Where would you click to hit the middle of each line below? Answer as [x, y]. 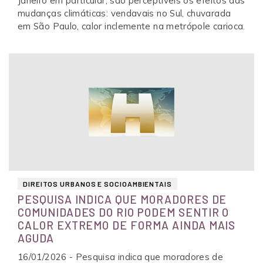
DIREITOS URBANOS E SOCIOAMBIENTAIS [97, 183]
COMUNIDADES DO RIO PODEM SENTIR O [124, 212]
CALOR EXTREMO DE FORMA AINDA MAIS [127, 225]
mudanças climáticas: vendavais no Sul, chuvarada [124, 13]
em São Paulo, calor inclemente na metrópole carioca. [131, 26]
